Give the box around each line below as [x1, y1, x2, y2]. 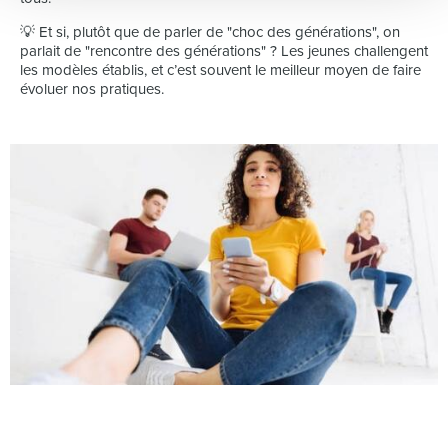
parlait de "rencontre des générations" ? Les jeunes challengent [20, 42, 428, 60]
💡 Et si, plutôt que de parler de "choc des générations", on [20, 23, 400, 41]
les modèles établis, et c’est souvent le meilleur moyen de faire [20, 61, 421, 79]
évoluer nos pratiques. [20, 80, 164, 98]
